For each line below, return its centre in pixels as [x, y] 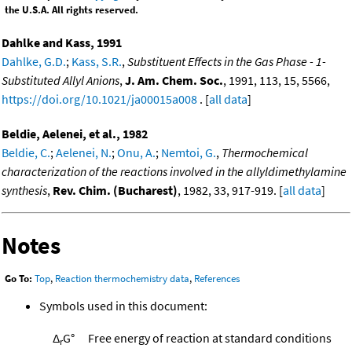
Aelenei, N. [84, 152]
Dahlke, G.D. [34, 61]
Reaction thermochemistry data [122, 279]
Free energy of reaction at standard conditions [210, 338]
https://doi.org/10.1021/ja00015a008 [99, 99]
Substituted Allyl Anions [60, 80]
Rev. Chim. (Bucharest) [115, 190]
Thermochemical [265, 152]
